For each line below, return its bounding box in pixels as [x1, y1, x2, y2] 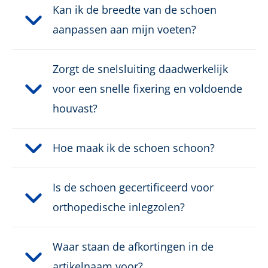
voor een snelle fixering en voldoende [53, 81, 242, 96]
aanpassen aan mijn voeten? [53, 22, 196, 36]
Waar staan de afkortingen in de [53, 239, 214, 254]
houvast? [53, 100, 98, 115]
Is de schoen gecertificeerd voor [53, 179, 214, 194]
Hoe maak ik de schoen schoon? [53, 140, 215, 155]
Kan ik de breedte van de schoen [53, 2, 217, 17]
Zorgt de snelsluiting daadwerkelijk [53, 61, 228, 76]
